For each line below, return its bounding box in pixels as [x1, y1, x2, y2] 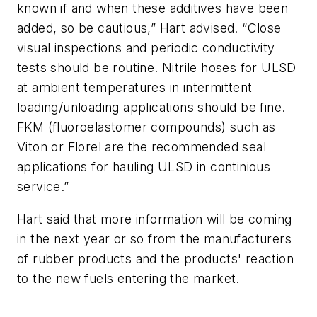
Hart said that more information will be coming [17, 211, 292, 226]
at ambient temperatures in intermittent [17, 79, 253, 95]
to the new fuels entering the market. [17, 270, 240, 286]
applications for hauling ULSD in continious [17, 158, 271, 174]
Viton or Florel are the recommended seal [17, 139, 266, 154]
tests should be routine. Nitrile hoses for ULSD [17, 59, 296, 75]
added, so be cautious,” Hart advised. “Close [17, 20, 282, 35]
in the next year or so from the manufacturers [17, 231, 292, 246]
